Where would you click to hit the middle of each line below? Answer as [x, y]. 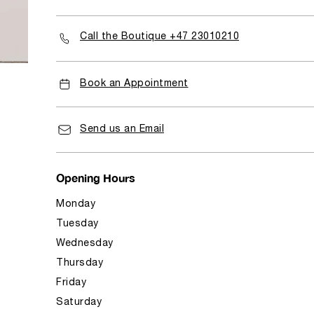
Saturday [79, 302]
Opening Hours [96, 178]
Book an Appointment [134, 84]
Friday [71, 283]
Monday [76, 204]
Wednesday [85, 244]
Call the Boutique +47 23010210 [159, 37]
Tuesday [77, 224]
